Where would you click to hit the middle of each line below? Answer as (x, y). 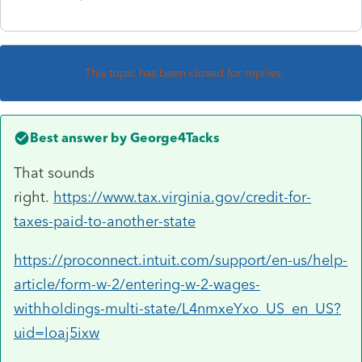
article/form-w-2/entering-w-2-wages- (137, 284)
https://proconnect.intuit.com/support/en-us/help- (181, 260)
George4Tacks (173, 137)
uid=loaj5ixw (57, 333)
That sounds (54, 173)
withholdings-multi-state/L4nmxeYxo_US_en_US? (177, 308)
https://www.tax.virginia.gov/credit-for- (182, 197)
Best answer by (78, 137)
